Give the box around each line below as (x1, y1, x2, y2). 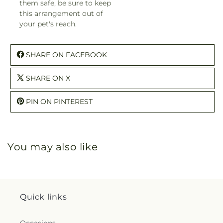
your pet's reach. (19, 19, 77, 28)
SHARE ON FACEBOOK (26, 50, 107, 59)
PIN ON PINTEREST (26, 97, 93, 106)
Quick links (20, 192, 67, 202)
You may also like (7, 140, 98, 153)
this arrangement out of (19, 8, 103, 18)
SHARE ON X (26, 73, 70, 83)
